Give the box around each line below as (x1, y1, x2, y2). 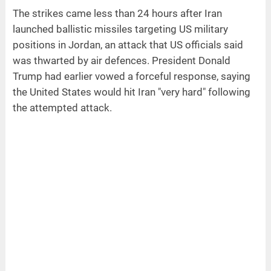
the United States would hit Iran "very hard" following (12, 85, 250, 98)
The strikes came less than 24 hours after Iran (12, 7, 222, 19)
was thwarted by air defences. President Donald (12, 54, 230, 67)
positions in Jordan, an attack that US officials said (12, 38, 243, 51)
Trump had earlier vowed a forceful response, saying (12, 70, 250, 82)
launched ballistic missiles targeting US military (12, 22, 228, 35)
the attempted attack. (12, 101, 112, 114)
